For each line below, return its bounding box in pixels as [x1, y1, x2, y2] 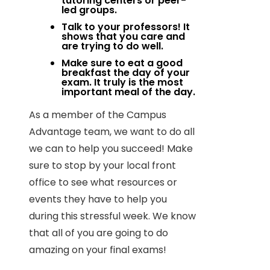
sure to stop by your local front [29, 159, 176, 173]
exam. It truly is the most [61, 75, 183, 90]
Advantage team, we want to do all [29, 125, 195, 139]
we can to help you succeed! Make [29, 142, 193, 156]
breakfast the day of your [61, 66, 190, 80]
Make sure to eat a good [61, 56, 183, 71]
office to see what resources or [29, 175, 177, 190]
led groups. [61, 3, 117, 17]
